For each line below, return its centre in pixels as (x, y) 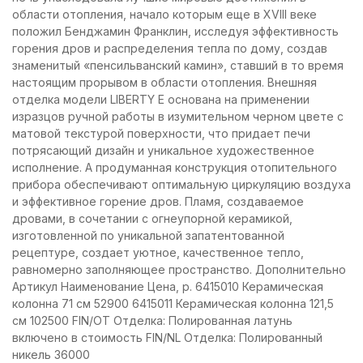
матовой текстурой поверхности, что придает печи (161, 133)
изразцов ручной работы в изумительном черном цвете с (178, 116)
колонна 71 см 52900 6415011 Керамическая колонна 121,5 (173, 303)
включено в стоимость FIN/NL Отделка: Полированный (167, 337)
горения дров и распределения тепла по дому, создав (170, 48)
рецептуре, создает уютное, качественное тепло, (158, 252)
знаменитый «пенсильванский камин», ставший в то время (178, 65)
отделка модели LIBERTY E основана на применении (161, 99)
